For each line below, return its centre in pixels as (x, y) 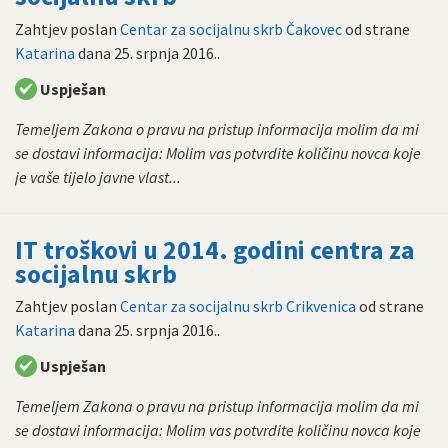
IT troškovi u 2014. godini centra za (215, 249)
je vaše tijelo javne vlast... (98, 176)
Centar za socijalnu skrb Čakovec (231, 28)
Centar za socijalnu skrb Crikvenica (238, 306)
